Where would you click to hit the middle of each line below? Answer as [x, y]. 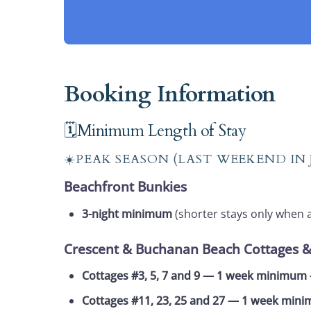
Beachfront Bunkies [125, 186]
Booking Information [170, 94]
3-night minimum [127, 213]
